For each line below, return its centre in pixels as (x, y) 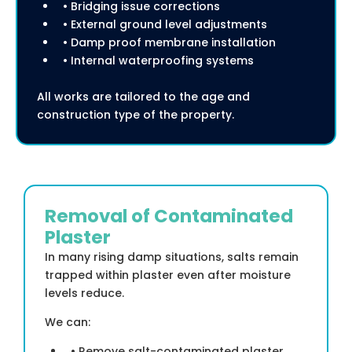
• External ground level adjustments (162, 25)
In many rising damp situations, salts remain (172, 257)
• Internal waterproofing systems (155, 61)
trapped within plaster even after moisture (168, 275)
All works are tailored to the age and (143, 97)
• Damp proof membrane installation (166, 43)
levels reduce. (84, 293)
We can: (68, 323)
